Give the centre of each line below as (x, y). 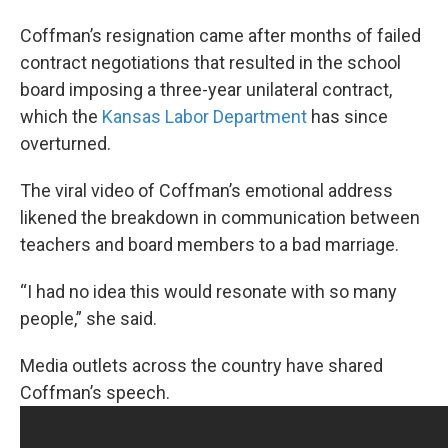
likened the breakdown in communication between (220, 217)
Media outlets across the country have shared (201, 365)
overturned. (65, 143)
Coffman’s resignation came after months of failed (220, 35)
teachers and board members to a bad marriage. (211, 244)
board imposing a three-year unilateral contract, (206, 89)
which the (61, 116)
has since (347, 116)
